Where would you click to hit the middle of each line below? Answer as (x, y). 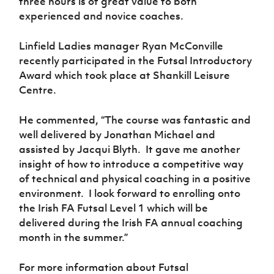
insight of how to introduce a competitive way (131, 164)
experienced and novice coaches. (102, 16)
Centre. (38, 90)
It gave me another (193, 149)
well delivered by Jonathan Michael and (117, 134)
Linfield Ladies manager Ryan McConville (121, 46)
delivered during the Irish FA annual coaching (131, 222)
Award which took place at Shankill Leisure (125, 75)
